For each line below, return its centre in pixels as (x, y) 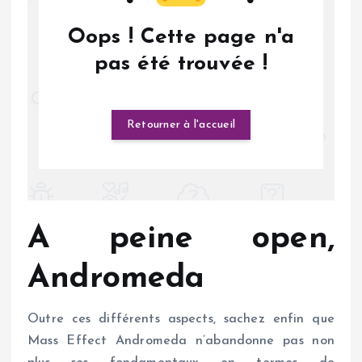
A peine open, (181, 239)
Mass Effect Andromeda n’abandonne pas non (181, 341)
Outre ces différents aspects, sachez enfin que (181, 320)
